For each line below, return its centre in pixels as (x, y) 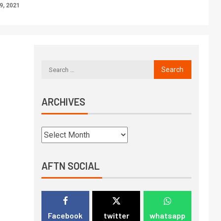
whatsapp (167, 215)
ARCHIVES (63, 102)
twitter (116, 215)
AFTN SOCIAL (70, 166)
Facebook (65, 215)
